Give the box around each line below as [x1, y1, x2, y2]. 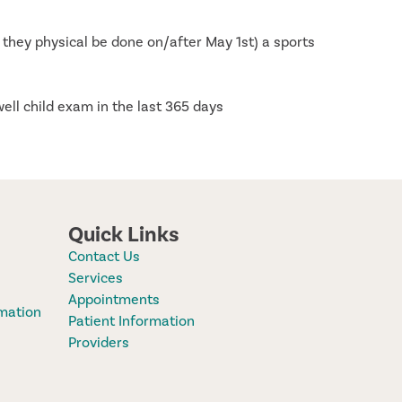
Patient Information [68, 311, 195, 330]
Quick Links [68, 220, 179, 249]
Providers [68, 333, 129, 352]
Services [68, 268, 123, 287]
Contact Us [68, 247, 140, 266]
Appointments [68, 290, 160, 309]
